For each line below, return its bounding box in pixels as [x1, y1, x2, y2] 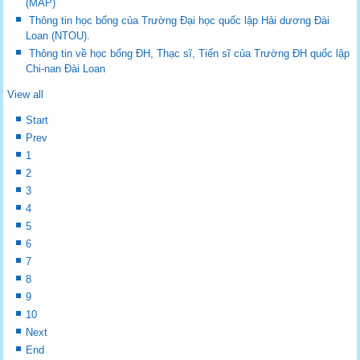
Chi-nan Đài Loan [26, 62, 106, 75]
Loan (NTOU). [26, 29, 91, 42]
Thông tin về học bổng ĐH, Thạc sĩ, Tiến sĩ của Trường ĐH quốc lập [29, 47, 350, 59]
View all [7, 88, 44, 100]
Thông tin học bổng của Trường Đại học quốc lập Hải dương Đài [29, 14, 330, 27]
